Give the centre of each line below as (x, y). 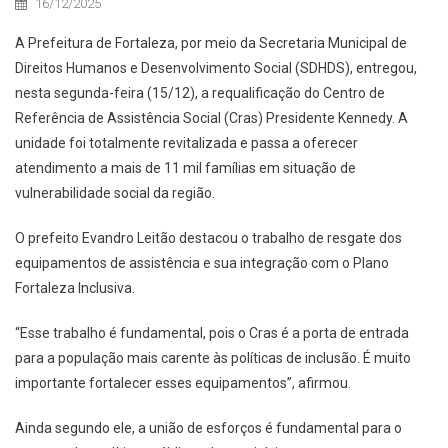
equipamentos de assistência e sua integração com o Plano (202, 262)
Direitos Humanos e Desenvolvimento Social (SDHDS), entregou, (216, 67)
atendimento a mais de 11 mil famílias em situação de (185, 167)
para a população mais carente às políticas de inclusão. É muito (213, 357)
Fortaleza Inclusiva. (75, 287)
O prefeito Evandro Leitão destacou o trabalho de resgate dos (208, 237)
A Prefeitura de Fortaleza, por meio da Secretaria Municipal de (211, 42)
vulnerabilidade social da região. (115, 192)
